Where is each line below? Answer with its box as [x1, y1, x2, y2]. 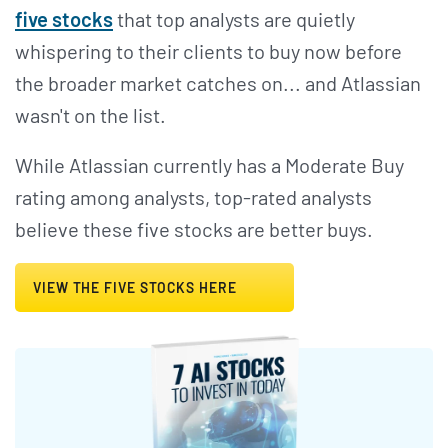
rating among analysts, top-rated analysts [15, 185, 372, 210]
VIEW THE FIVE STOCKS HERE [33, 279, 241, 297]
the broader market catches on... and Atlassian [15, 71, 421, 96]
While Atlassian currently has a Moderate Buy [15, 153, 404, 178]
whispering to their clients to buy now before [15, 39, 402, 64]
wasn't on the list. [15, 103, 166, 128]
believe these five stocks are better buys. [15, 217, 373, 242]
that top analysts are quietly [113, 7, 355, 32]
